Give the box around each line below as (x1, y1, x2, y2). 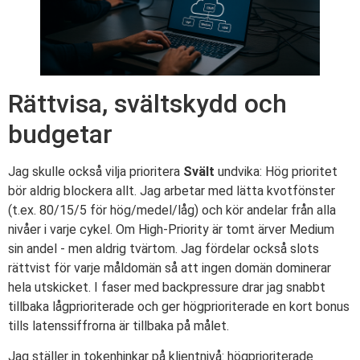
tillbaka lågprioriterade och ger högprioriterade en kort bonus (8, 299, 350, 315)
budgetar (8, 119, 112, 150)
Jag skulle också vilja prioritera (8, 164, 183, 180)
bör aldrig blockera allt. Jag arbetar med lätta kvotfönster (8, 183, 335, 199)
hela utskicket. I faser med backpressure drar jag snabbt (8, 280, 325, 296)
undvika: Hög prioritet (215, 164, 337, 180)
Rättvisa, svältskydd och (8, 88, 287, 120)
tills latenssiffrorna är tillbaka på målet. (8, 318, 229, 334)
